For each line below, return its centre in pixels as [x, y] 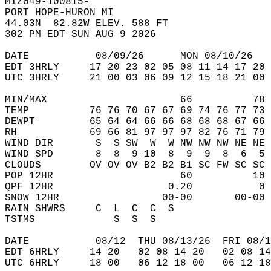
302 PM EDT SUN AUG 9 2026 [87, 34]
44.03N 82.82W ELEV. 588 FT [93, 24]
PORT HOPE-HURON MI [65, 13]
